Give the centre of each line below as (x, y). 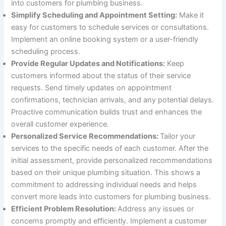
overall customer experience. (60, 124)
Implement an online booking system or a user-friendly (105, 39)
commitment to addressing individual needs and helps (104, 184)
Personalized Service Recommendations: (86, 136)
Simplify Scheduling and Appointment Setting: (94, 15)
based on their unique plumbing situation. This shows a (106, 172)
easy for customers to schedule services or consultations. (110, 27)
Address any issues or (156, 209)
